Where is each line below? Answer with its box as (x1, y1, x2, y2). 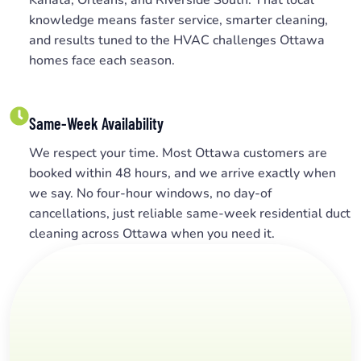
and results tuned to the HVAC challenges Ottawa (29, 31, 325, 49)
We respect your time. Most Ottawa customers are (29, 143, 327, 162)
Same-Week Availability (29, 113, 164, 133)
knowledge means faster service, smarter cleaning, (29, 10, 328, 29)
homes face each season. (29, 51, 175, 69)
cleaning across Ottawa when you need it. (29, 224, 275, 243)
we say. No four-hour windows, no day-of (29, 184, 272, 202)
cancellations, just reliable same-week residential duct (29, 204, 351, 222)
